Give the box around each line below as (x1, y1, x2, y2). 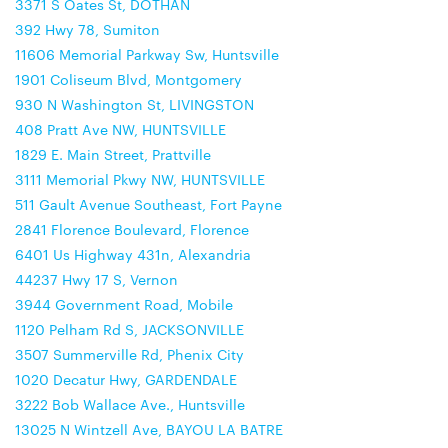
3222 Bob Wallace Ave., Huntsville (15, 394, 245, 414)
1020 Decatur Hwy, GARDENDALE (15, 369, 237, 389)
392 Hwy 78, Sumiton (15, 19, 160, 39)
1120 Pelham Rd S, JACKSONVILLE (15, 319, 244, 339)
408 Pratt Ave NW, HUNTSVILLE (15, 119, 226, 139)
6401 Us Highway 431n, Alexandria (15, 244, 251, 264)
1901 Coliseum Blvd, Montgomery (15, 69, 242, 89)
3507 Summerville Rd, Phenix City (15, 344, 244, 364)
